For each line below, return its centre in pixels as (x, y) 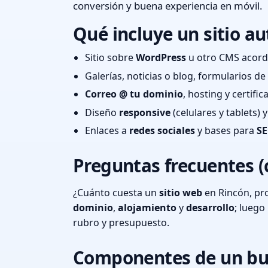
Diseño (102, 112)
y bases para (226, 131)
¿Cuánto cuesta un (116, 193)
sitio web (181, 193)
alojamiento (147, 208)
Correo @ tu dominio (134, 94)
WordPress (161, 57)
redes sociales (162, 131)
